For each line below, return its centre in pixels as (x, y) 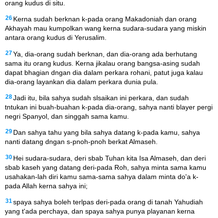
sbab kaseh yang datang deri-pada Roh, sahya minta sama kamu (106, 167)
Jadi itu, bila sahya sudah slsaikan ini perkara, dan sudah (101, 98)
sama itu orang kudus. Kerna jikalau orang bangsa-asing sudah (102, 63)
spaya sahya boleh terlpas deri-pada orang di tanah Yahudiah (108, 202)
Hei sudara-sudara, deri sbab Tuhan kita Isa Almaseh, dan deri (109, 158)
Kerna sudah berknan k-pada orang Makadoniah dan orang (105, 19)
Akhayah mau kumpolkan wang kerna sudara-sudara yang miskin (106, 28)
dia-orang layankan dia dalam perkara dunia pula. (82, 82)
